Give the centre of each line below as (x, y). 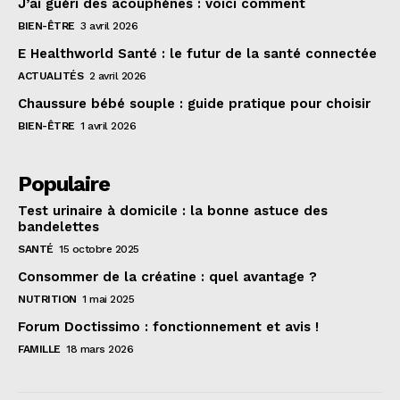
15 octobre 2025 (99, 250)
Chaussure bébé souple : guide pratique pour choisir (194, 104)
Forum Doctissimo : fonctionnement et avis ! (168, 327)
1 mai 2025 (108, 300)
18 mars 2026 (100, 350)
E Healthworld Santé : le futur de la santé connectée (197, 54)
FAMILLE (39, 350)
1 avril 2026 (108, 126)
